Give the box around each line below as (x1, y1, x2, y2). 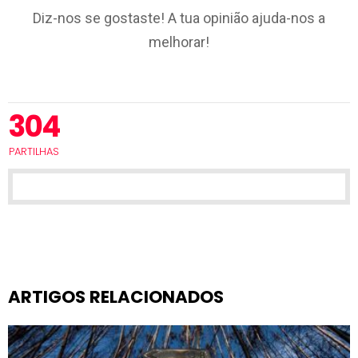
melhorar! (149, 33, 209, 50)
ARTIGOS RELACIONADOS (8, 285, 224, 309)
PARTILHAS (8, 144, 59, 160)
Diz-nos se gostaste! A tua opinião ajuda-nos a (33, 9, 325, 26)
